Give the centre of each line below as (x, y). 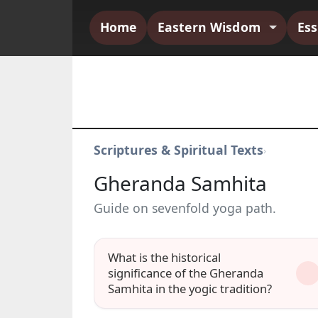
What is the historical (165, 257)
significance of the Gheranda (186, 273)
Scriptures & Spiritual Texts (179, 150)
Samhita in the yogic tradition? (190, 289)
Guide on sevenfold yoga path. (185, 208)
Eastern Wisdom (211, 27)
